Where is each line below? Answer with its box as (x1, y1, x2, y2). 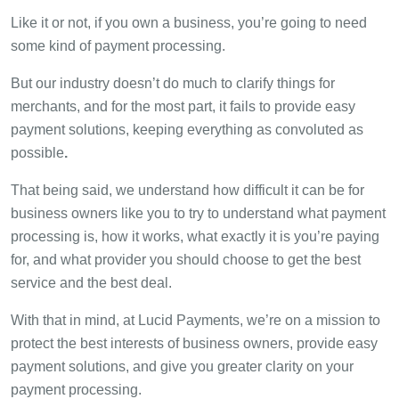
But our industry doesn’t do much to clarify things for (11, 75, 335, 91)
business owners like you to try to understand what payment (11, 205, 386, 221)
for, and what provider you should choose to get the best (11, 251, 361, 267)
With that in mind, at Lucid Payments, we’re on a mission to (11, 312, 380, 328)
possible (11, 144, 64, 160)
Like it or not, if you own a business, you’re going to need (11, 14, 367, 30)
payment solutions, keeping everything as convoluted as (11, 121, 363, 137)
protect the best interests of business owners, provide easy (11, 335, 378, 351)
